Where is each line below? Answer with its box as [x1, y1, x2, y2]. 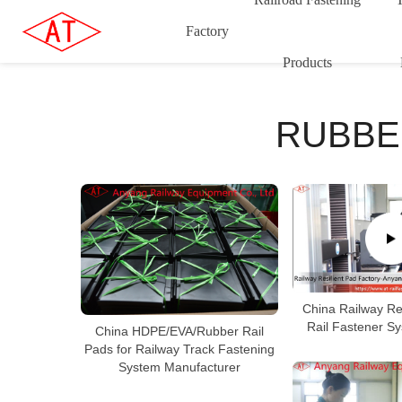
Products [282, 55, 332, 70]
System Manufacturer [118, 359, 240, 374]
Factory [186, 23, 230, 39]
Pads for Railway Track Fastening [84, 341, 275, 356]
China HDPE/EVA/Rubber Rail [95, 323, 264, 338]
